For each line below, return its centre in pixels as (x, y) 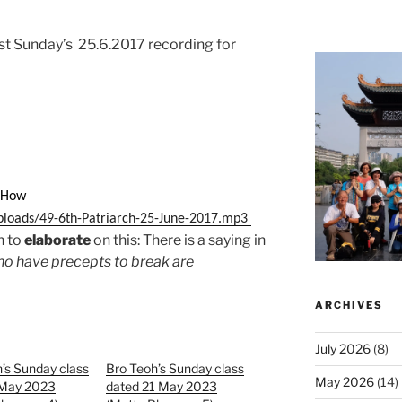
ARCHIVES (349, 305)
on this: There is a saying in (178, 240)
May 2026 (344, 381)
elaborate (57, 240)
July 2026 (342, 348)
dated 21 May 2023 (162, 387)
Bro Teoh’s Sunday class (175, 369)
